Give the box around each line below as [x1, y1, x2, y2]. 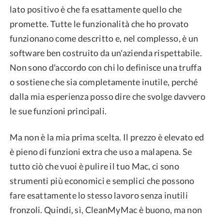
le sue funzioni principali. [10, 105, 107, 116]
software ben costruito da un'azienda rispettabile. [10, 47, 202, 58]
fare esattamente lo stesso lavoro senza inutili [10, 189, 188, 201]
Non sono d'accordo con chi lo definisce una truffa [10, 62, 201, 73]
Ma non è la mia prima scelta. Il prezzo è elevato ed [10, 131, 204, 142]
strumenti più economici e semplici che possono [10, 175, 195, 186]
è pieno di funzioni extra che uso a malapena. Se [10, 146, 192, 157]
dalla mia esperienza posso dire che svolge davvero [10, 91, 205, 102]
